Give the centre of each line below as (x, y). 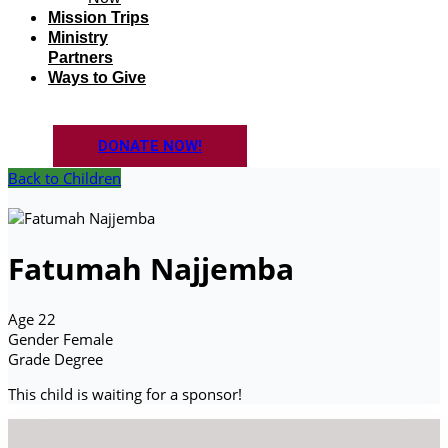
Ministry (78, 37)
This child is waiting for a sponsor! (125, 394)
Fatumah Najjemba (151, 269)
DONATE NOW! (150, 146)
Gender (33, 339)
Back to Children (64, 178)
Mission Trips (98, 17)
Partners (80, 57)
